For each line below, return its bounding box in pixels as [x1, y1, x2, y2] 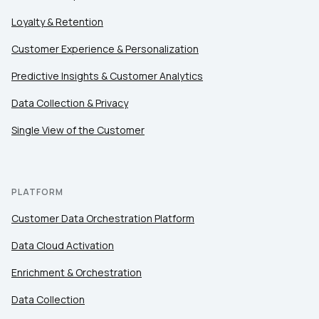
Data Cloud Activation [11, 239, 114, 253]
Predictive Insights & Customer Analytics [11, 69, 203, 83]
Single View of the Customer [11, 123, 145, 137]
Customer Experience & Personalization [11, 42, 199, 56]
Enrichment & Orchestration [11, 266, 142, 280]
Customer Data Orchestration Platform [11, 211, 194, 226]
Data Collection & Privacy [11, 96, 128, 110]
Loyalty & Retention [11, 15, 103, 29]
